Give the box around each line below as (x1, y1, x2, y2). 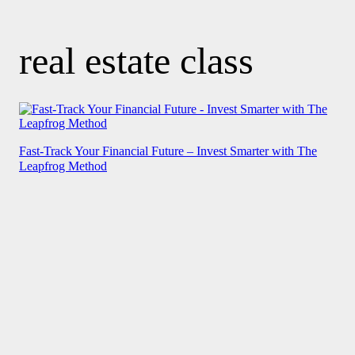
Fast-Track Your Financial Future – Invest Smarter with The (19, 143, 317, 158)
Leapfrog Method (19, 158, 107, 173)
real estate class (19, 39, 254, 82)
